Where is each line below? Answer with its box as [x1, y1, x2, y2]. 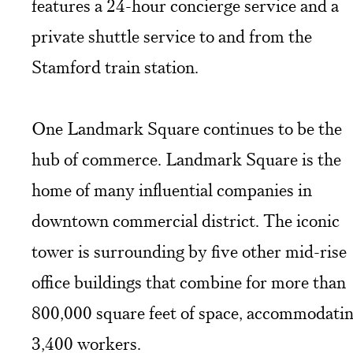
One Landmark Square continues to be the [32, 117, 342, 140]
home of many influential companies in [32, 178, 312, 202]
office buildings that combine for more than [32, 270, 346, 294]
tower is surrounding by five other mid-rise [32, 240, 347, 263]
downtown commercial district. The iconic [32, 209, 340, 232]
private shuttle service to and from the [32, 24, 312, 48]
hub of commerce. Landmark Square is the [32, 147, 341, 171]
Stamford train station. [32, 55, 199, 79]
